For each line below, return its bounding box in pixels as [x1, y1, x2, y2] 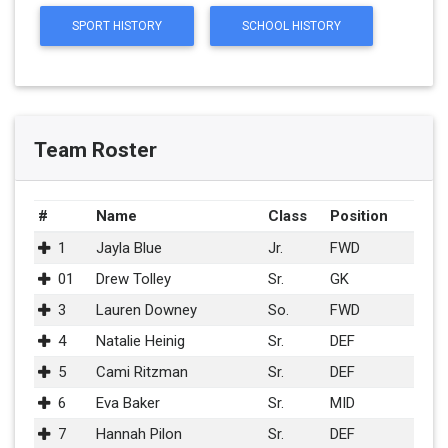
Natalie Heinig [96, 332, 186, 350]
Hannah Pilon [96, 425, 183, 443]
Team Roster [33, 137, 157, 162]
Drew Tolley [96, 270, 172, 288]
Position [330, 207, 389, 225]
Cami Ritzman [96, 363, 189, 381]
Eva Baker [96, 394, 161, 412]
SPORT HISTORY [71, 18, 162, 33]
